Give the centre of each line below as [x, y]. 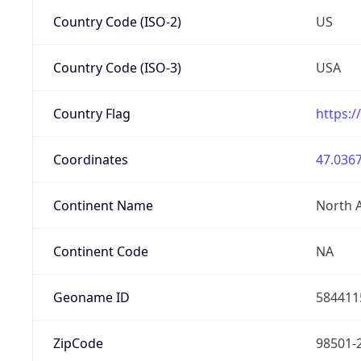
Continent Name [103, 205]
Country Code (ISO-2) [117, 21]
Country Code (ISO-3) [117, 67]
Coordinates [90, 159]
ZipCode [78, 343]
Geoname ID [91, 297]
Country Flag [91, 113]
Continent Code [100, 251]
